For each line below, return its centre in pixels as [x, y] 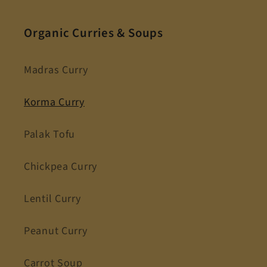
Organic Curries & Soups [94, 33]
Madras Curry [56, 70]
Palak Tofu [50, 135]
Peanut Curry [56, 231]
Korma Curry [54, 103]
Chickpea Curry [61, 167]
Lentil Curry [52, 199]
